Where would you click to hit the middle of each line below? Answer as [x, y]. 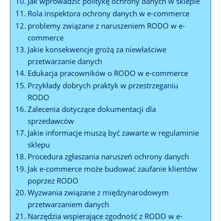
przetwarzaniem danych [69, 204]
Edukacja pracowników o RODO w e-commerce [108, 73]
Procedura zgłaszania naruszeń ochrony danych [109, 156]
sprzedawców [51, 121]
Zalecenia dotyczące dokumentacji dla [92, 109]
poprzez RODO [53, 180]
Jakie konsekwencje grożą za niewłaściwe [97, 49]
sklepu [39, 144]
